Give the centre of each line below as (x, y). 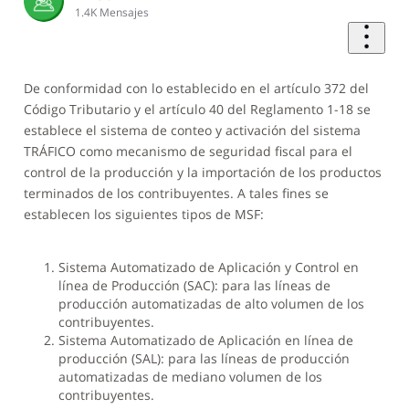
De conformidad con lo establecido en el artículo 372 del (196, 89)
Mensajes (125, 12)
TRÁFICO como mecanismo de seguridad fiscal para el (188, 152)
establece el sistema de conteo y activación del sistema (192, 131)
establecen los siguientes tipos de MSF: (143, 215)
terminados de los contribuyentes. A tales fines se (176, 194)
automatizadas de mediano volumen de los (190, 377)
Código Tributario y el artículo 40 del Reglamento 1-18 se (197, 110)
